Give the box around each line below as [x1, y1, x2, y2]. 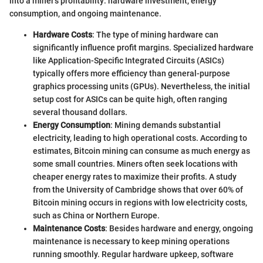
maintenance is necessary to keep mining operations [33, 237, 230, 247]
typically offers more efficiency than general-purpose [33, 69, 230, 79]
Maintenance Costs [33, 224, 105, 234]
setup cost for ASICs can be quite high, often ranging [33, 95, 227, 104]
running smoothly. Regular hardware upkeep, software [33, 249, 234, 259]
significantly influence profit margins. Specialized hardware [33, 43, 254, 53]
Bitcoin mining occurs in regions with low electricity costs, [33, 198, 247, 208]
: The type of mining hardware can [92, 30, 218, 40]
